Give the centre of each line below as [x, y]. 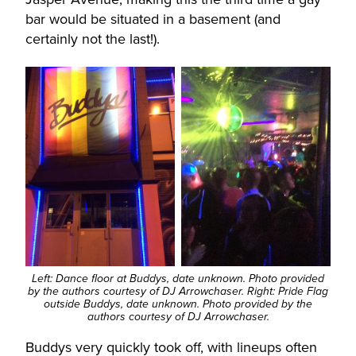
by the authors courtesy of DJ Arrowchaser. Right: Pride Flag [178, 291]
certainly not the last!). [93, 39]
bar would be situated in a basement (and [153, 19]
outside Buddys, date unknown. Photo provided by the [178, 304]
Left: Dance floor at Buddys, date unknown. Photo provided [178, 279]
